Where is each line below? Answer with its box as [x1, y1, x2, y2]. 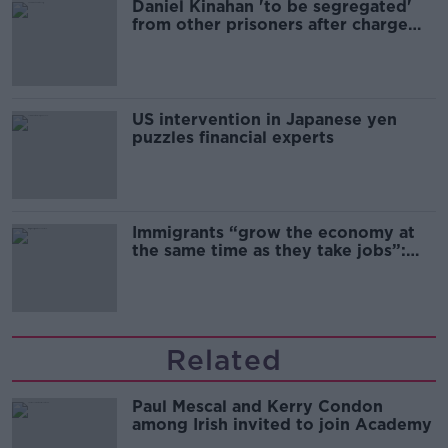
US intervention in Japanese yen [132, 110, 397, 130]
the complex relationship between [132, 259, 414, 279]
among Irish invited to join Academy [132, 415, 432, 435]
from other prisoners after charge [132, 15, 408, 35]
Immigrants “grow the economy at [132, 223, 415, 243]
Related [166, 343, 282, 378]
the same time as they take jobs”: [132, 241, 406, 261]
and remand [132, 33, 229, 53]
